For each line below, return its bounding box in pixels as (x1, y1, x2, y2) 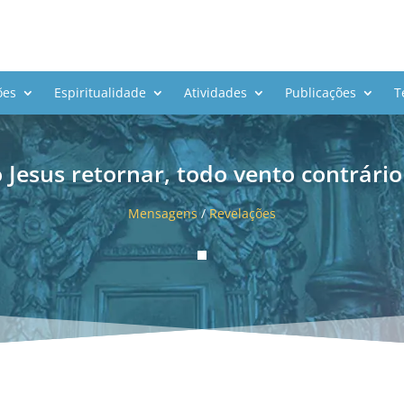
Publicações (284, 84, 356, 102)
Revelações (209, 205, 276, 223)
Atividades (183, 84, 247, 102)
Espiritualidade (53, 84, 146, 102)
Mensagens (128, 205, 197, 223)
